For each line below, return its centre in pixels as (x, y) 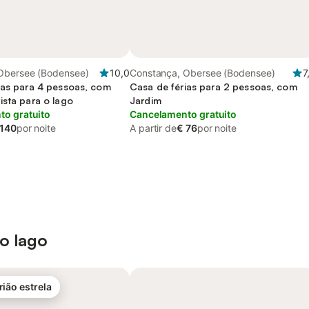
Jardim (146, 100)
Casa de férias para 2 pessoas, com (213, 87)
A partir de (153, 128)
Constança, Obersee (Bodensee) (202, 73)
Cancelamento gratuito (183, 114)
